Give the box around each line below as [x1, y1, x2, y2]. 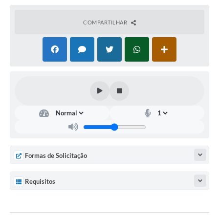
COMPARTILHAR [83, 19, 129, 26]
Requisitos [25, 177, 55, 185]
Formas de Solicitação [25, 152, 87, 160]
